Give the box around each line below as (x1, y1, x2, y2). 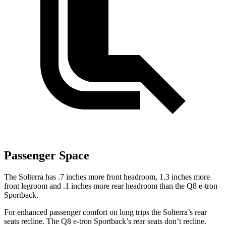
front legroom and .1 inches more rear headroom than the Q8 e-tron (4, 181, 217, 190)
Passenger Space (4, 148, 89, 162)
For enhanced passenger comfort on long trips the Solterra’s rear (4, 207, 207, 216)
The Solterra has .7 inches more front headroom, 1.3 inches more (4, 172, 210, 181)
